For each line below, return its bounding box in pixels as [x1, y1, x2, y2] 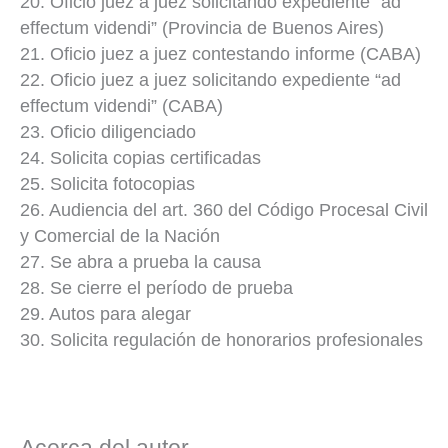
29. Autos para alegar [20, 303, 191, 324]
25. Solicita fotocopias [20, 173, 195, 194]
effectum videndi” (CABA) [20, 95, 223, 116]
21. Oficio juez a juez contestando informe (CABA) [20, 43, 421, 64]
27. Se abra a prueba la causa [20, 251, 261, 272]
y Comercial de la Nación [20, 225, 220, 246]
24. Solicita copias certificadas [20, 147, 261, 168]
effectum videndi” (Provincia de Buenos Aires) [20, 17, 384, 38]
